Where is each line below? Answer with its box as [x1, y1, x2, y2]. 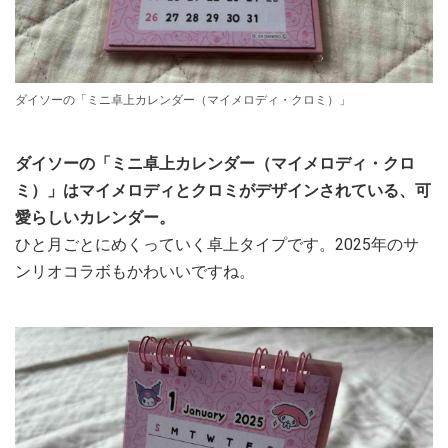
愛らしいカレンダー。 [15, 207, 175, 227]
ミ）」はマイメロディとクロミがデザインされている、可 [15, 180, 431, 200]
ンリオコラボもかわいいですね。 [15, 261, 255, 281]
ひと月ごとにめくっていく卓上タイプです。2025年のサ [15, 234, 419, 254]
